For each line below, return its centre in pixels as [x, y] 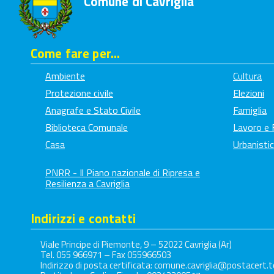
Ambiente [65, 76]
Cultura [247, 76]
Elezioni [249, 93]
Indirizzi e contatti [83, 219]
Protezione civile [79, 93]
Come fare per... [76, 54]
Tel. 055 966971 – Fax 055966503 [106, 255]
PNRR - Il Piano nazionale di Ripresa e [123, 173]
